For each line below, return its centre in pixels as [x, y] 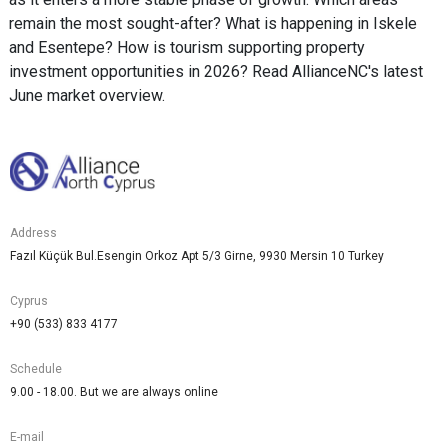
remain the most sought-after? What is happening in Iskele [213, 24]
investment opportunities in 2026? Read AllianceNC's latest [216, 72]
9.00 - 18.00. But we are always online [114, 392]
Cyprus [29, 301]
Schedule [36, 369]
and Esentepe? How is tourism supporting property [187, 48]
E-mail [27, 437]
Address [33, 233]
